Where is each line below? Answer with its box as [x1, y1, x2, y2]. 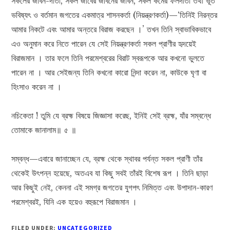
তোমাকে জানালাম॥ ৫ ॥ [11, 125, 77, 136]
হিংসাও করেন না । [11, 82, 62, 92]
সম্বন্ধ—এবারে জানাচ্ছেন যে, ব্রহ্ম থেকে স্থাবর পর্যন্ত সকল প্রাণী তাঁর [11, 154, 203, 164]
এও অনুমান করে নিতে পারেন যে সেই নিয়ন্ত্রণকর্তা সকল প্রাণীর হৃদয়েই [11, 39, 197, 49]
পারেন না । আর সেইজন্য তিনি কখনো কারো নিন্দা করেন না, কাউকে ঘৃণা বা [11, 67, 207, 78]
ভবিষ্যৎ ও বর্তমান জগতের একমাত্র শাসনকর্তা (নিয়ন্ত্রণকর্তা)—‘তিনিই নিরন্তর [11, 10, 218, 21]
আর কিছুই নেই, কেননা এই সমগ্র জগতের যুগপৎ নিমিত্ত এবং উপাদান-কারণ [11, 182, 213, 193]
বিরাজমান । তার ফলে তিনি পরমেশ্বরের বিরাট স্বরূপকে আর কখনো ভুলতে [11, 53, 205, 64]
